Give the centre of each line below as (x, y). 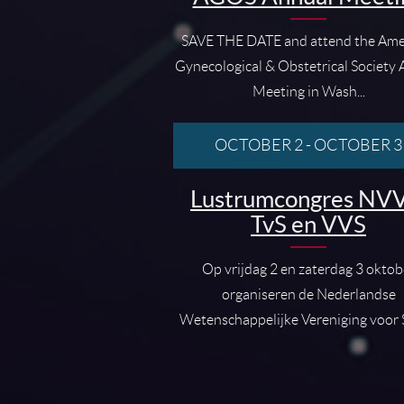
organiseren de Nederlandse (308, 294)
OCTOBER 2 (259, 145)
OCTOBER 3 (358, 145)
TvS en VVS (308, 224)
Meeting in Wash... (308, 91)
